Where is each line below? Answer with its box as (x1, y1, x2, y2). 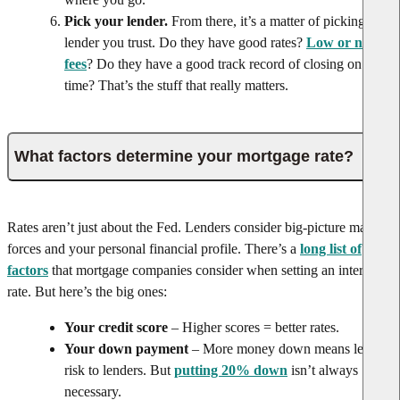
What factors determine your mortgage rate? (14, 146, 354, 165)
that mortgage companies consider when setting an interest (52, 262, 379, 278)
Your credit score (64, 319, 168, 335)
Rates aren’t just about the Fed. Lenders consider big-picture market (7, 219, 387, 235)
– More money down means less (188, 340, 374, 356)
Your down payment (64, 340, 188, 356)
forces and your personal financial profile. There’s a (7, 240, 296, 256)
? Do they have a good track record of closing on (87, 55, 362, 71)
